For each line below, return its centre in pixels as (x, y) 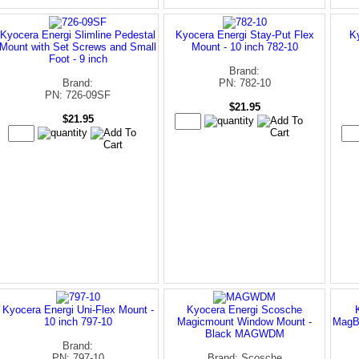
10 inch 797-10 (78, 321)
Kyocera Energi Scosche (244, 309)
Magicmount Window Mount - (244, 321)
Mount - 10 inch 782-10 (244, 46)
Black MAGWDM (244, 333)
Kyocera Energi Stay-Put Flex (244, 34)
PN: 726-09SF (78, 95)
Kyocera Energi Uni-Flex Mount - (78, 309)
